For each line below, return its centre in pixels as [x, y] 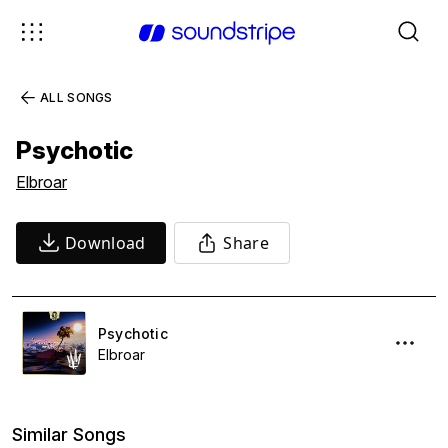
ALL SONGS [76, 97]
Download [105, 243]
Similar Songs [69, 434]
